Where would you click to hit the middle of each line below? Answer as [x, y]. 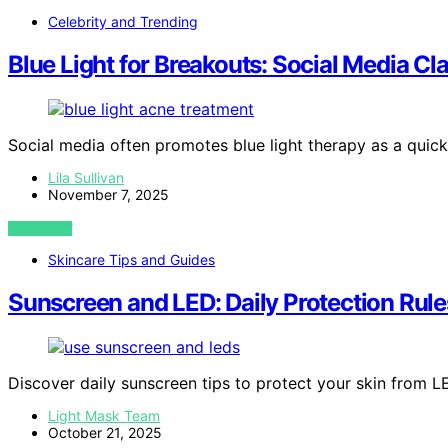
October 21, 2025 [105, 432]
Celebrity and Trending [123, 22]
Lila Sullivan [86, 177]
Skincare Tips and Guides [131, 259]
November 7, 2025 [108, 194]
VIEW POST [40, 228]
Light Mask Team [104, 415]
